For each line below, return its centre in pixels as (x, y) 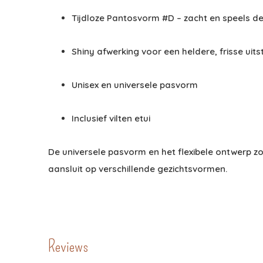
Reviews (68, 246)
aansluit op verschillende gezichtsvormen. (138, 168)
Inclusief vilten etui (111, 118)
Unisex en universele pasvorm (135, 85)
